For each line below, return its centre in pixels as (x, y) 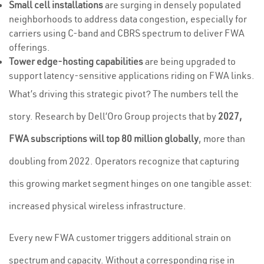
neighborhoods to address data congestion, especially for (128, 19)
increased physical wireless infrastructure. (98, 206)
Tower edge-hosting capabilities (76, 61)
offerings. (29, 47)
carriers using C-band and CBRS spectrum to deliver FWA (127, 33)
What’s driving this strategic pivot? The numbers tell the (124, 94)
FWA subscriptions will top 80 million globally (104, 138)
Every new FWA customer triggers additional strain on (120, 237)
